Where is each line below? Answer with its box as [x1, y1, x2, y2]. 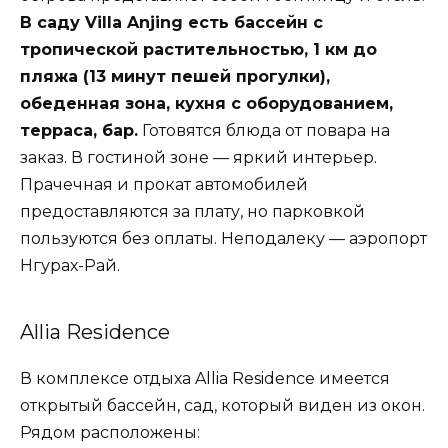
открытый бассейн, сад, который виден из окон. [20, 396, 425, 416]
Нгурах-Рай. [20, 256, 120, 276]
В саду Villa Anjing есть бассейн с [20, 13, 323, 33]
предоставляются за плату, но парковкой [20, 202, 365, 222]
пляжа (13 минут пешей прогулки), [20, 67, 330, 87]
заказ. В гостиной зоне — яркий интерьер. [20, 148, 377, 168]
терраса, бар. [20, 121, 138, 141]
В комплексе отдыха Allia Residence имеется [20, 369, 390, 389]
